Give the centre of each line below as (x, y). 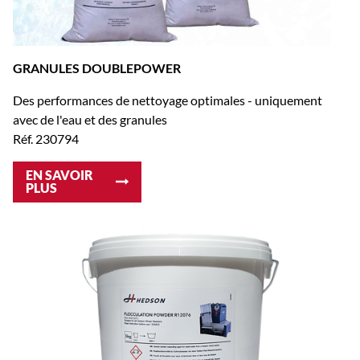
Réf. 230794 (46, 138)
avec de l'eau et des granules (90, 119)
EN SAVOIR (59, 175)
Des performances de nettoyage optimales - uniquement (168, 100)
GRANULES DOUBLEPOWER (97, 67)
